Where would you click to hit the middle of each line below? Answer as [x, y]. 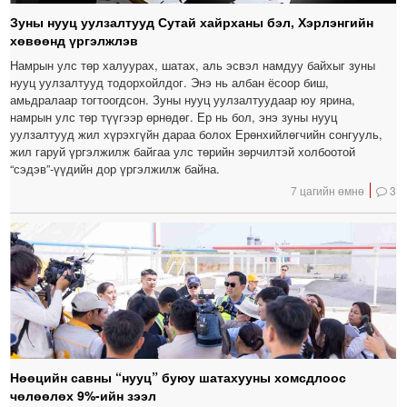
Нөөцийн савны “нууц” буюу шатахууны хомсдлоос [179, 377]
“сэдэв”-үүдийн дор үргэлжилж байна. [115, 169]
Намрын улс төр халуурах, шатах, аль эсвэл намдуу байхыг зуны [193, 65]
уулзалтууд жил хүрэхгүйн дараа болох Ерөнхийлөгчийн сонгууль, [197, 134]
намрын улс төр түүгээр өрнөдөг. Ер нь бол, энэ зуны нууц [174, 117]
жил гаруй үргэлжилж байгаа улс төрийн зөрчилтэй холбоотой [183, 152]
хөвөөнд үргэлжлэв [74, 40]
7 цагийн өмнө [328, 191]
